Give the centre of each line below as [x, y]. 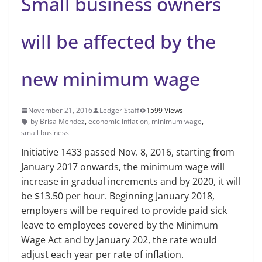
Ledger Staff [119, 111]
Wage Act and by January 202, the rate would [119, 240]
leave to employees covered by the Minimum [120, 225]
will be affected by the [118, 42]
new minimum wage [111, 79]
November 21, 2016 [60, 111]
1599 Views [165, 111]
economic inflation [118, 122]
